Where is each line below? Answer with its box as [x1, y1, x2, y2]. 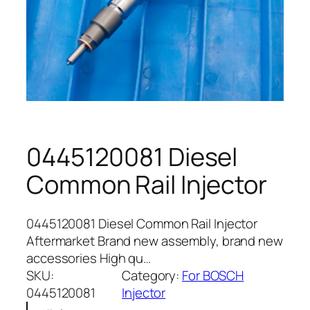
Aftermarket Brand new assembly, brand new [26, 231, 283, 250]
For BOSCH [182, 266, 244, 284]
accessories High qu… [26, 248, 151, 267]
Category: [122, 266, 183, 284]
